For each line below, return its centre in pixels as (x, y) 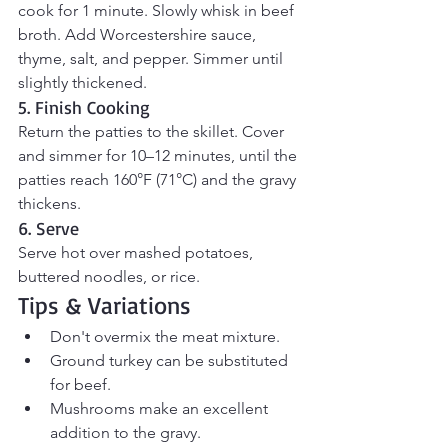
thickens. (49, 204)
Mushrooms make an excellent (161, 409)
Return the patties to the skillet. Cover (153, 132)
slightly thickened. (82, 83)
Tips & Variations (104, 305)
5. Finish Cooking (84, 107)
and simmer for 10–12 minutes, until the (159, 156)
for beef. (80, 385)
